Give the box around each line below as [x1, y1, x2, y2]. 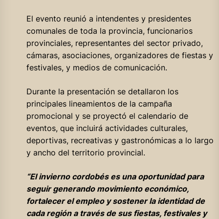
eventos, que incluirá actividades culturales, [26, 123, 188, 133]
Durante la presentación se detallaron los [26, 86, 178, 96]
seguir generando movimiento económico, [26, 183, 189, 194]
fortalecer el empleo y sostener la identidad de [26, 196, 205, 206]
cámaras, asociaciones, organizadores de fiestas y [26, 50, 213, 60]
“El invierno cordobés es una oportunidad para [26, 171, 204, 181]
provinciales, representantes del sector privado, [26, 38, 203, 48]
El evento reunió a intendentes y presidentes [26, 13, 191, 23]
